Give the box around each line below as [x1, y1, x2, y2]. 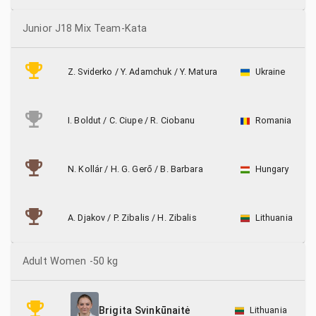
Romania [255, 115, 292, 126]
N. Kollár [68, 164, 103, 174]
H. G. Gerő [110, 164, 152, 174]
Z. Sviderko [68, 66, 113, 77]
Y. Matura [179, 66, 218, 77]
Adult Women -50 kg [23, 255, 119, 267]
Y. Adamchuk [120, 66, 172, 77]
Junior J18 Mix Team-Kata [23, 23, 147, 35]
